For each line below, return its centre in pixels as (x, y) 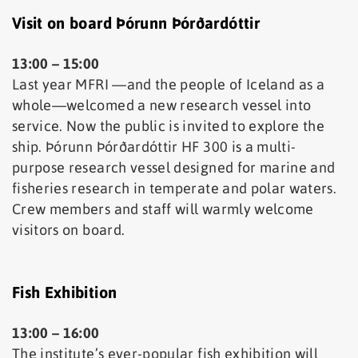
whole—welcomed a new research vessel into (162, 105)
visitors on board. (69, 229)
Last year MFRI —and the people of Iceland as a (169, 84)
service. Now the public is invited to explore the (169, 125)
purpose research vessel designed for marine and (174, 167)
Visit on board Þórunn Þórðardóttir (136, 22)
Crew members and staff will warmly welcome (163, 209)
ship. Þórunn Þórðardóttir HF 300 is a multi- (154, 146)
